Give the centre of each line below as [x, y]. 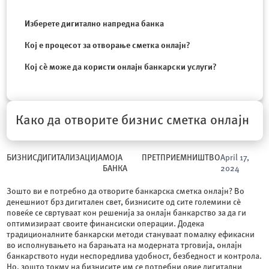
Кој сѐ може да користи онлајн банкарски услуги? [120, 67]
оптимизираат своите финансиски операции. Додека [105, 224]
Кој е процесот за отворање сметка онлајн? [107, 45]
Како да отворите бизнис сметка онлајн [132, 120]
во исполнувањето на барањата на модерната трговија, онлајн [124, 245]
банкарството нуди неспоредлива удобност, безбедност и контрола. [134, 256]
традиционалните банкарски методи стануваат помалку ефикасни [130, 234]
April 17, [234, 158]
